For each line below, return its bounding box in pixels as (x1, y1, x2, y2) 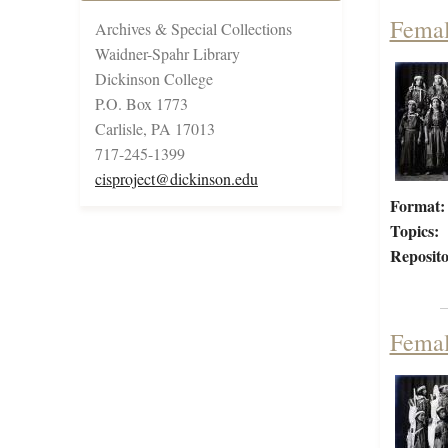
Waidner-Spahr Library (95, 43, 240, 65)
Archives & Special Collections (95, 18, 292, 40)
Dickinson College (95, 68, 213, 90)
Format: (389, 194, 445, 218)
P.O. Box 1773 (95, 93, 188, 115)
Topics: (389, 219, 439, 243)
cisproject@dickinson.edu (95, 168, 258, 190)
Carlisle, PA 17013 (95, 118, 215, 140)
